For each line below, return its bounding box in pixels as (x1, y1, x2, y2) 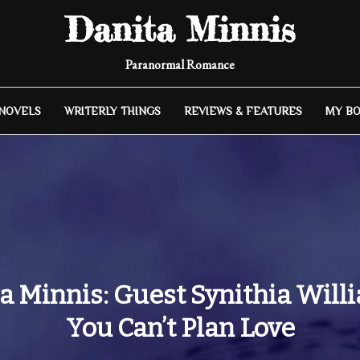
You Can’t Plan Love (65, 313, 295, 343)
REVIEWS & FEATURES (183, 104, 302, 117)
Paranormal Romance (125, 56, 235, 73)
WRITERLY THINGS (63, 104, 161, 117)
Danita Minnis (65, 9, 295, 50)
